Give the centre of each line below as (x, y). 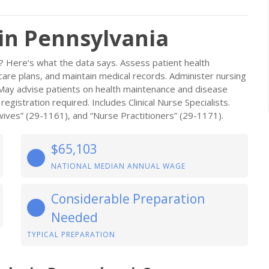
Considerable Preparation (128, 199)
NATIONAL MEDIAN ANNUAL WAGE (118, 166)
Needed (74, 217)
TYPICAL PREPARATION (71, 234)
